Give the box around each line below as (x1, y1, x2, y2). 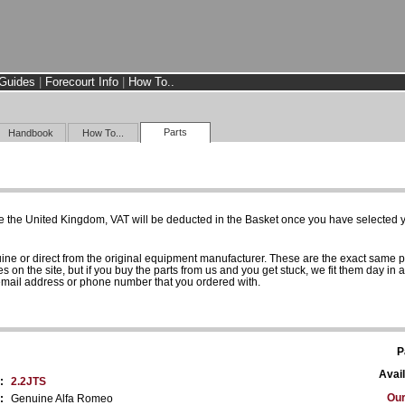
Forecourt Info (45, 75, 118, 89)
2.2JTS (11, 374, 46, 388)
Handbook (7, 127, 53, 138)
